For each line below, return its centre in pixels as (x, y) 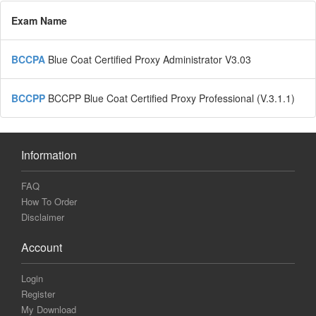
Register (38, 294)
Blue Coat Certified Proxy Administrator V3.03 (150, 60)
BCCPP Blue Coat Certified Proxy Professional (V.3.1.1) (171, 98)
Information (49, 155)
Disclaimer (43, 217)
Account (42, 248)
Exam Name (39, 21)
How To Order (49, 202)
